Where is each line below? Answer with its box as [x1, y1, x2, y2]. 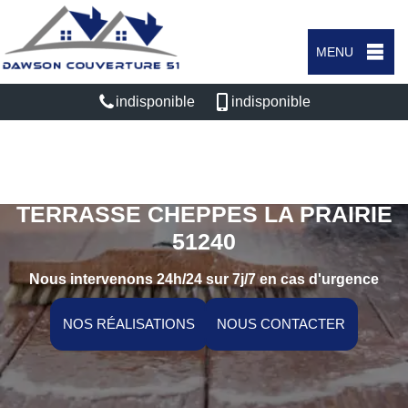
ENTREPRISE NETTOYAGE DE [38, 174, 370, 199]
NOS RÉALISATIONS [63, 316, 195, 331]
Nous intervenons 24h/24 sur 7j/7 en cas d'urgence [29, 271, 379, 287]
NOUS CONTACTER [217, 316, 345, 331]
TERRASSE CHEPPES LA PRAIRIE [15, 201, 393, 227]
